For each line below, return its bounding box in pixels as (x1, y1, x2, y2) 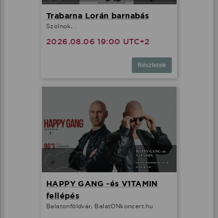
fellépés (46, 191, 80, 201)
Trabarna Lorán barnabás (46, 10, 149, 21)
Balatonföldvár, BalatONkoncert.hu (46, 202, 153, 210)
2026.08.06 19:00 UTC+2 (46, 36, 150, 47)
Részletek (138, 61, 166, 69)
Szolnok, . (46, 22, 76, 30)
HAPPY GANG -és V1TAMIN (46, 179, 158, 189)
